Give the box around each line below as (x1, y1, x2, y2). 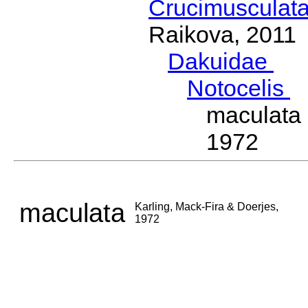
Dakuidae (168, 48, 274, 75)
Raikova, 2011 (148, 21, 296, 48)
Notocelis (187, 75, 290, 102)
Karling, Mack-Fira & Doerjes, (135, 201, 278, 213)
